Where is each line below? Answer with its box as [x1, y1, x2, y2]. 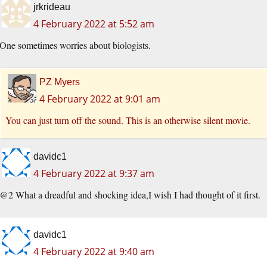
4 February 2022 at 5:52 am [33, 17, 154, 31]
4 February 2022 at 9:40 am [33, 245, 154, 259]
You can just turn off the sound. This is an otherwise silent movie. [5, 114, 250, 127]
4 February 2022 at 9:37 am [33, 167, 154, 181]
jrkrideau [33, 2, 70, 13]
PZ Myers [39, 77, 80, 88]
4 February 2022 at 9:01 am [39, 92, 160, 106]
